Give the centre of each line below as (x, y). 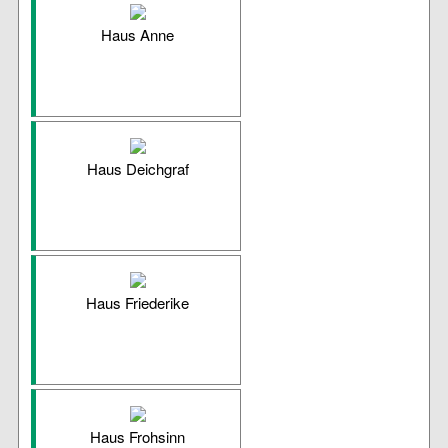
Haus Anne (138, 35)
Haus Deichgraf (137, 169)
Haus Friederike (138, 303)
